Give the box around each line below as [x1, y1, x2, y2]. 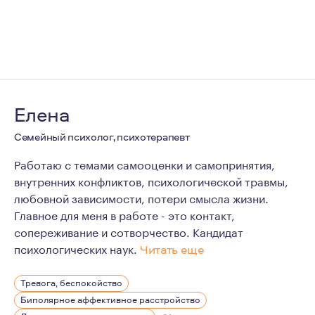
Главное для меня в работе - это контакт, [14, 205, 235, 223]
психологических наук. [14, 239, 140, 257]
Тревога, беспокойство [20, 276, 122, 289]
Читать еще [140, 241, 205, 257]
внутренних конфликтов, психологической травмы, [14, 172, 288, 189]
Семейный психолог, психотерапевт [14, 129, 190, 144]
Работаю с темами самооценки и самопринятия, [14, 155, 275, 172]
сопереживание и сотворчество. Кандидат [14, 222, 243, 240]
